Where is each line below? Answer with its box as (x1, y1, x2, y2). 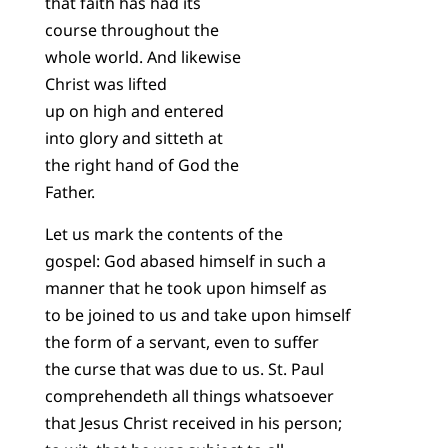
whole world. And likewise (44, 46, 241, 69)
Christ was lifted (44, 73, 167, 96)
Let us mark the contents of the (44, 222, 283, 245)
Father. (44, 181, 95, 204)
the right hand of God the (44, 154, 239, 177)
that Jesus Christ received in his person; (44, 411, 342, 434)
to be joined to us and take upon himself (44, 303, 351, 326)
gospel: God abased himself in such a (44, 249, 326, 272)
